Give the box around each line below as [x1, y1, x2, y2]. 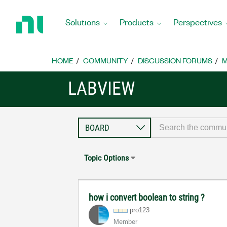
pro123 [130, 206, 150, 214]
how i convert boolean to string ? [89, 192, 205, 203]
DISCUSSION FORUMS [138, 55, 212, 65]
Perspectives [173, 16, 222, 27]
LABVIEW [68, 78, 135, 99]
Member [113, 218, 138, 225]
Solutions [65, 16, 100, 27]
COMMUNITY [83, 55, 128, 65]
